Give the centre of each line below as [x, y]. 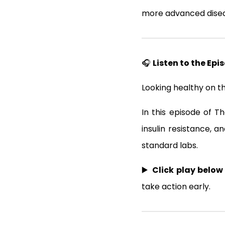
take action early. [176, 186]
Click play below [188, 170]
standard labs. [170, 145]
